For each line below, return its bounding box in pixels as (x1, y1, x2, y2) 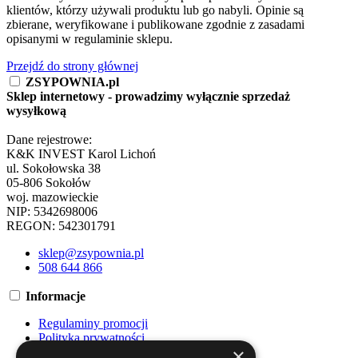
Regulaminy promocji (38, 316, 148, 330)
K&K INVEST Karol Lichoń (6, 146, 156, 161)
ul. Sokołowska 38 (6, 161, 101, 175)
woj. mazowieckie (6, 189, 98, 204)
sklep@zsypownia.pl (38, 245, 144, 260)
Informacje (26, 288, 86, 303)
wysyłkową (6, 103, 66, 117)
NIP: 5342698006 (6, 204, 97, 218)
